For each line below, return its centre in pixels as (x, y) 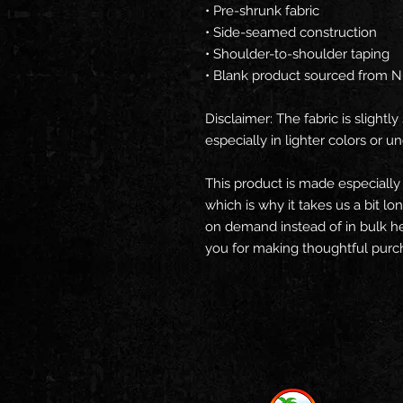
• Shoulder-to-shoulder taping (297, 54)
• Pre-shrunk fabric (262, 11)
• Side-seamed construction (291, 32)
